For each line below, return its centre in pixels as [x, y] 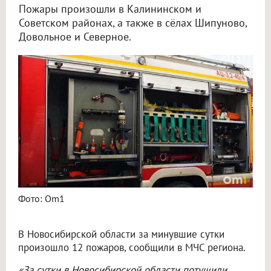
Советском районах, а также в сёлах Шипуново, [133, 23]
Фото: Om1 [41, 198]
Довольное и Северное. [75, 37]
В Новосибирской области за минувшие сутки [121, 234]
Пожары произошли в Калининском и [110, 9]
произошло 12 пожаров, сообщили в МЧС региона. [132, 247]
